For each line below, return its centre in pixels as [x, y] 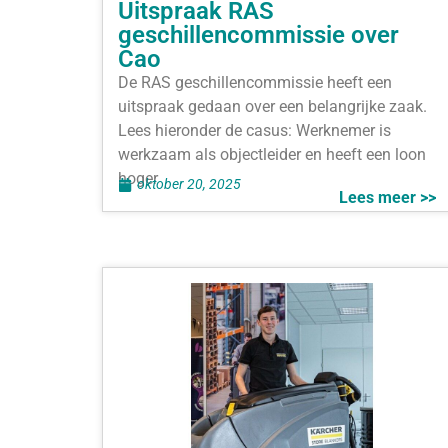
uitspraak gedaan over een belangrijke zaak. [272, 106]
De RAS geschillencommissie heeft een [255, 82]
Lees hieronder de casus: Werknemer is [254, 130]
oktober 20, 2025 [189, 184]
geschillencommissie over [258, 34]
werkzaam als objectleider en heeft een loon [272, 154]
